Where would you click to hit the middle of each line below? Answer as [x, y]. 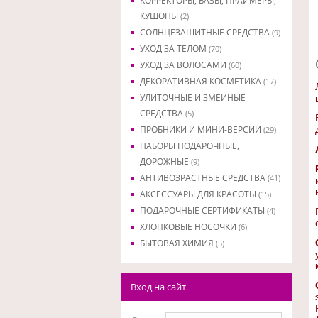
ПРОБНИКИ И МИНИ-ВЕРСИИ [201, 130]
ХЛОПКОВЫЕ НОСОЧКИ [189, 227]
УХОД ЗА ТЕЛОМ [174, 49]
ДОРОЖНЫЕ [165, 161]
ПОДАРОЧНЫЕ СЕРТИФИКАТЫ [203, 210]
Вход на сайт [158, 287]
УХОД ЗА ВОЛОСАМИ [184, 65]
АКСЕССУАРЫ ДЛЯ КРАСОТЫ [199, 194]
